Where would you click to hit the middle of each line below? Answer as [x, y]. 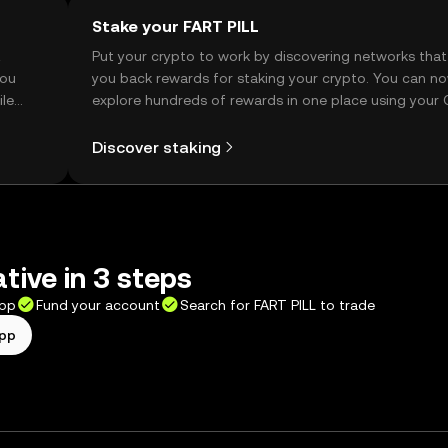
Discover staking [156, 147]
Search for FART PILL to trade [277, 305]
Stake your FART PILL [175, 26]
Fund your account [98, 305]
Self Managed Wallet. [162, 122]
